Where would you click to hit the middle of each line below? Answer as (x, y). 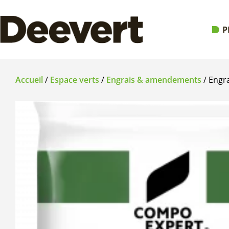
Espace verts (75, 80)
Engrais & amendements (154, 80)
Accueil (29, 80)
